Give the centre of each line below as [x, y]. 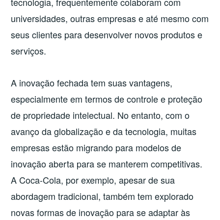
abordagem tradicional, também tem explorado [102, 196]
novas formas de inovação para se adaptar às [101, 212]
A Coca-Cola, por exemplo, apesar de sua [93, 179]
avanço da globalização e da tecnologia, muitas [104, 131]
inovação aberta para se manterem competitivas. [107, 163]
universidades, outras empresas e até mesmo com [110, 18]
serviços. [29, 50]
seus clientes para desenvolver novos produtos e [107, 34]
